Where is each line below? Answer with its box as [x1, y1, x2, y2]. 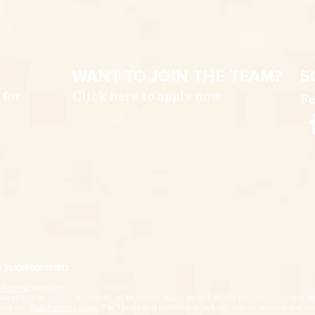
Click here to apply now [72, 90, 221, 103]
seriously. [30, 283, 68, 292]
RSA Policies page [30, 302, 98, 312]
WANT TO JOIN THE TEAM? [72, 67, 282, 86]
